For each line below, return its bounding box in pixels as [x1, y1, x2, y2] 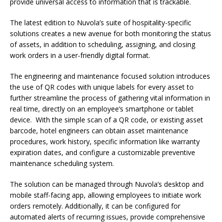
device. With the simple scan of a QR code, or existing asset [10, 115, 203, 125]
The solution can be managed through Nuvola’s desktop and [10, 179, 204, 189]
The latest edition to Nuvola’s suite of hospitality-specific [10, 18, 191, 28]
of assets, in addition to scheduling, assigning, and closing [10, 40, 195, 50]
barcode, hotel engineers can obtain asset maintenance [10, 126, 188, 136]
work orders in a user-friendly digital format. [10, 51, 150, 60]
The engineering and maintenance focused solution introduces [10, 71, 210, 81]
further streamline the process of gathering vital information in [10, 93, 210, 103]
